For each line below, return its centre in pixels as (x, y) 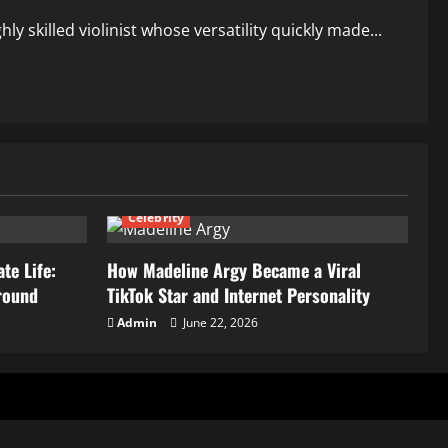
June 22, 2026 (219, 322)
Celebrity (156, 217)
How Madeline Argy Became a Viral (234, 270)
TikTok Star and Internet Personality (238, 295)
